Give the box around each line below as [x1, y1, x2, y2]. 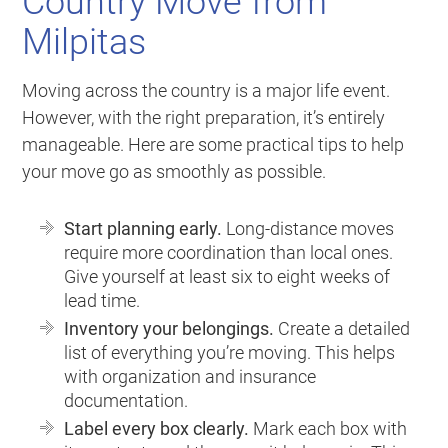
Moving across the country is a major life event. [22, 80, 391, 102]
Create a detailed [274, 318, 411, 340]
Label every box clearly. [64, 418, 250, 440]
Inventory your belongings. [64, 318, 275, 340]
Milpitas [22, 21, 147, 64]
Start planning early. [64, 218, 223, 240]
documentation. [64, 390, 189, 412]
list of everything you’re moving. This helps [64, 342, 396, 364]
